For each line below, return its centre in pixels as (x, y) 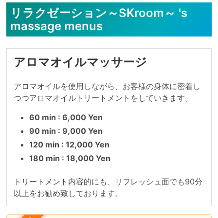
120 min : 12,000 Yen (69, 145)
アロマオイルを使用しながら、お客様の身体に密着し (107, 86)
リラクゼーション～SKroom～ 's (99, 13)
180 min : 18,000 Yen (70, 158)
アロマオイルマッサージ (80, 62)
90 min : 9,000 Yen (66, 131)
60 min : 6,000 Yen (66, 117)
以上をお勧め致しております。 (68, 193)
